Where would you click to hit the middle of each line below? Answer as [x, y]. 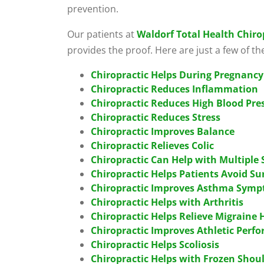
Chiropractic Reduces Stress [156, 117]
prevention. [93, 9]
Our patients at [102, 34]
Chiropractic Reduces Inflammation [174, 89]
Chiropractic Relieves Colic [152, 146]
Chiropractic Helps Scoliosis [155, 245]
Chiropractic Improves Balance [163, 131]
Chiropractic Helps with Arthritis [167, 202]
